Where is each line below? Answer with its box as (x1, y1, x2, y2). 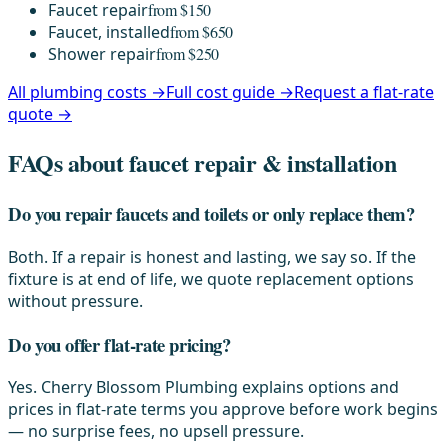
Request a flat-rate (294, 81, 434, 104)
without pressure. (8, 289, 143, 312)
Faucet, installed (48, 21, 170, 44)
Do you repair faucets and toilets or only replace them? (8, 200, 415, 228)
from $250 (156, 43, 220, 65)
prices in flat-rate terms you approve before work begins (8, 398, 438, 421)
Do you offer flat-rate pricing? (8, 330, 231, 358)
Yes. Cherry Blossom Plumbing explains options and (8, 376, 399, 399)
